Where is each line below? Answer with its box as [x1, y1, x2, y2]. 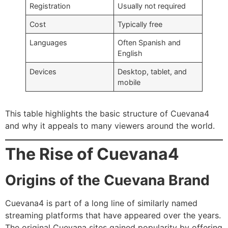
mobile [118, 78, 141, 87]
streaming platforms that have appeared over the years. [5, 210, 221, 220]
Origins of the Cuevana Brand [5, 171, 210, 189]
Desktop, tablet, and [118, 67, 187, 76]
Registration [30, 2, 71, 11]
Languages [30, 38, 68, 47]
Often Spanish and [118, 38, 181, 47]
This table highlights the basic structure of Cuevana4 [5, 108, 209, 119]
